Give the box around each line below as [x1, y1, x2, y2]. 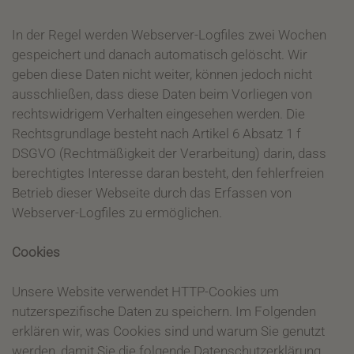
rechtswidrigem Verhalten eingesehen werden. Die [12, 106, 305, 122]
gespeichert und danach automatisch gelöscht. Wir [12, 47, 307, 62]
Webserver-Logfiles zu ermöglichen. [12, 205, 222, 220]
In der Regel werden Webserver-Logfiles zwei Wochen [12, 27, 326, 43]
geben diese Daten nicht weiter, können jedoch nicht [12, 66, 312, 82]
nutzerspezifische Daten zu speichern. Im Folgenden [12, 303, 316, 319]
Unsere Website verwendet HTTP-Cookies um [12, 284, 279, 299]
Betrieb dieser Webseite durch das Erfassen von [12, 185, 292, 201]
